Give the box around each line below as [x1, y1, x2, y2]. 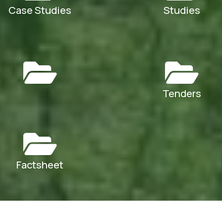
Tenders [163, 86, 202, 100]
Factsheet [16, 158, 64, 171]
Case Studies [8, 3, 72, 17]
